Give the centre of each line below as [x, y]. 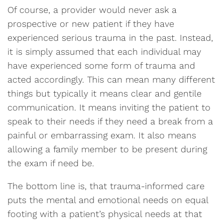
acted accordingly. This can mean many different [111, 79]
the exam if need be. [52, 163]
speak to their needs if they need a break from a [110, 121]
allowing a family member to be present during [107, 149]
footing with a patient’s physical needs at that [105, 214]
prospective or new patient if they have [91, 24]
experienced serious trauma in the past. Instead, [110, 38]
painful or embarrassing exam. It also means [102, 135]
